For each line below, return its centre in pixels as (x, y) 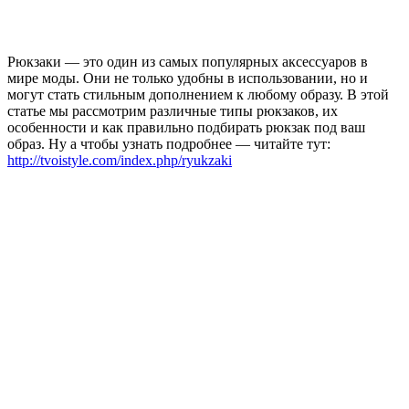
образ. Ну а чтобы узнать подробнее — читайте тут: (169, 144)
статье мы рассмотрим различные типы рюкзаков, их (173, 111)
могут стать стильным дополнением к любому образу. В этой (198, 95)
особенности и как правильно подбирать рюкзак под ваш (186, 128)
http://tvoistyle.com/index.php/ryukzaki (120, 161)
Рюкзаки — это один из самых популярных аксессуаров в (188, 62)
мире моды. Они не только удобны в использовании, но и (188, 79)
